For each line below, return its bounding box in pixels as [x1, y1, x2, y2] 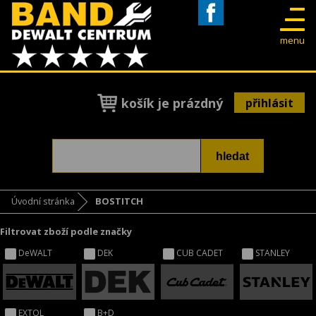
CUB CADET [176, 246, 224, 259]
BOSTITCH [95, 195, 143, 208]
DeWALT [18, 246, 53, 259]
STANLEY [255, 246, 291, 259]
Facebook [197, 25, 244, 38]
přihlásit [245, 95, 293, 111]
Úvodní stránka [11, 195, 75, 208]
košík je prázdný [121, 94, 223, 111]
